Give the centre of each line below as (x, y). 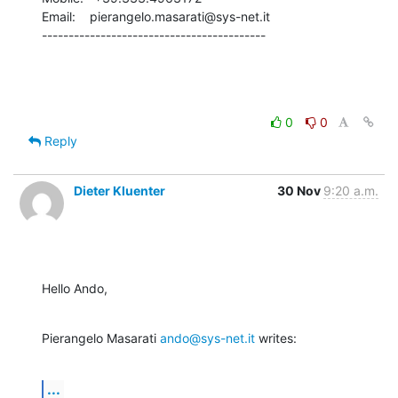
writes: (276, 338)
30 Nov (300, 191)
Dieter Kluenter (119, 191)
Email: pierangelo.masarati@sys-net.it (156, 17)
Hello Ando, (75, 289)
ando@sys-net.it (207, 338)
